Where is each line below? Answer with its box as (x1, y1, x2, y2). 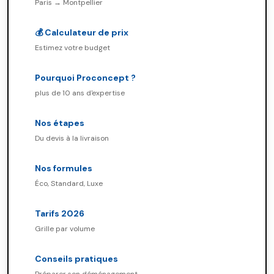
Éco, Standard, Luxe (35, 179, 103, 188)
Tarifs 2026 (35, 208, 84, 219)
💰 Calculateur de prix (35, 27, 128, 38)
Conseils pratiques (35, 253, 118, 264)
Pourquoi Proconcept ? (35, 72, 136, 83)
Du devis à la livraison (35, 133, 109, 143)
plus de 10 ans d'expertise (35, 88, 125, 98)
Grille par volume (35, 224, 95, 234)
